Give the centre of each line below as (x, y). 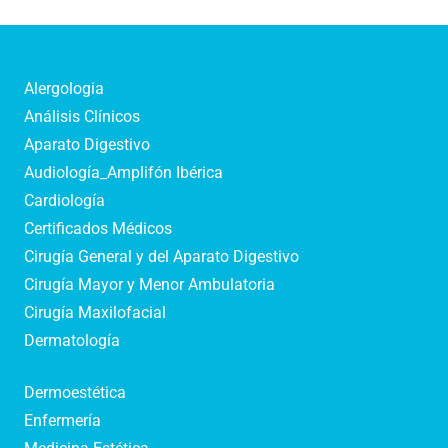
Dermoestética (75, 393)
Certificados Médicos (98, 229)
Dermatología (72, 341)
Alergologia (64, 89)
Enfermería (62, 421)
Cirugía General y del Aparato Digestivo (161, 257)
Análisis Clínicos (82, 117)
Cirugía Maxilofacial (95, 313)
